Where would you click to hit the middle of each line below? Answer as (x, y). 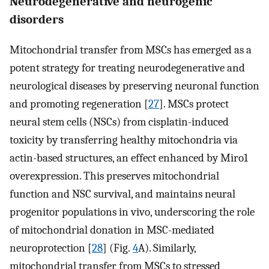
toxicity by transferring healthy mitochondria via (124, 140)
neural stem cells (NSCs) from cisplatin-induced (119, 122)
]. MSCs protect (194, 104)
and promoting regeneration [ (79, 104)
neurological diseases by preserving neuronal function (134, 86)
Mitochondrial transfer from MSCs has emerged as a (131, 50)
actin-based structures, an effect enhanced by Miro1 (129, 158)
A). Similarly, (167, 248)
